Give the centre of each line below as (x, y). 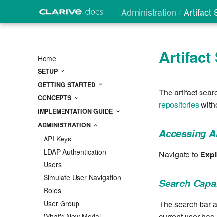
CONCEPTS (55, 98)
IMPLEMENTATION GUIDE (76, 112)
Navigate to (179, 154)
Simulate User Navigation (82, 178)
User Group (62, 203)
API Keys (57, 138)
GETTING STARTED (68, 85)
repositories (179, 104)
